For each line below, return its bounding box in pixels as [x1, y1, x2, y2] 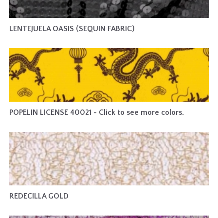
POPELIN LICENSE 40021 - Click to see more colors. [9, 108, 184, 117]
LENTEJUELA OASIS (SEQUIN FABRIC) [9, 24, 135, 33]
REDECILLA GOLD [9, 192, 69, 200]
